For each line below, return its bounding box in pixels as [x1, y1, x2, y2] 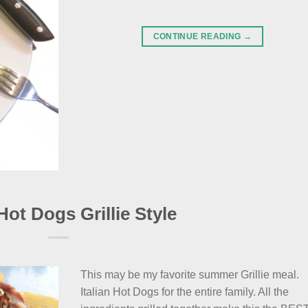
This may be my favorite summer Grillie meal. [80, 268, 300, 280]
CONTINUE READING [153, 31, 243, 41]
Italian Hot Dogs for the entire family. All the [80, 285, 289, 298]
